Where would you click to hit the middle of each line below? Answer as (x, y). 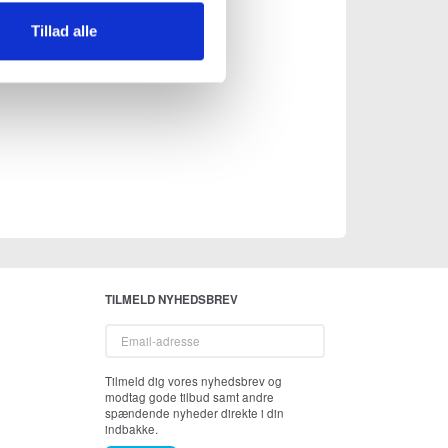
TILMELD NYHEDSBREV (171, 300)
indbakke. (131, 429)
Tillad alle (63, 31)
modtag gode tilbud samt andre (189, 397)
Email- (121, 331)
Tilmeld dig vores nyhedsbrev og (193, 381)
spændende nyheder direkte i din (194, 413)
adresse (125, 347)
